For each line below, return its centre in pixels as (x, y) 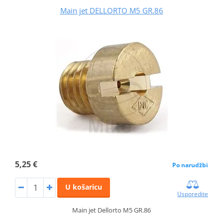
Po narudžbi (190, 165)
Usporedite (193, 194)
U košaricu (83, 187)
